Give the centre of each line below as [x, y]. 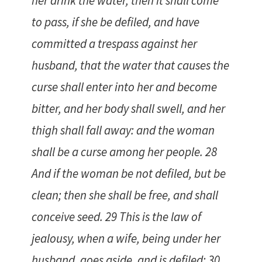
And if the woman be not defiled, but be [129, 174]
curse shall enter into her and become [124, 87]
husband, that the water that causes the [130, 65]
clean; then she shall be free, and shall [125, 195]
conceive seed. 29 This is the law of [116, 217]
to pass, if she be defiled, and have [116, 22]
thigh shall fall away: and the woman [123, 130]
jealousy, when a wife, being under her [126, 239]
